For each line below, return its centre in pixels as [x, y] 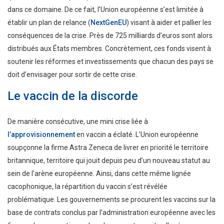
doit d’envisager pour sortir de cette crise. [73, 74]
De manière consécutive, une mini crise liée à [78, 121]
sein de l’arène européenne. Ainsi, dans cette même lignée [99, 173]
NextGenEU [108, 22]
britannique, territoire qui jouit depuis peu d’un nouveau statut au [109, 160]
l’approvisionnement [41, 134]
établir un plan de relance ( [49, 22]
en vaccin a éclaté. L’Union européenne [137, 134]
